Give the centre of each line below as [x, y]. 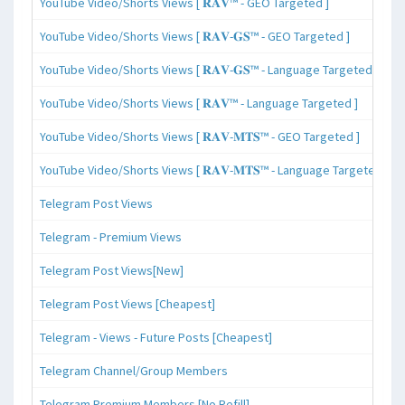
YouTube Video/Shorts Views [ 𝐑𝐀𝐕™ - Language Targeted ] [199, 103]
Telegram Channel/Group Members [134, 370]
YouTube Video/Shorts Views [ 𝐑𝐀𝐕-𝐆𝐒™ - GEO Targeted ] [195, 36]
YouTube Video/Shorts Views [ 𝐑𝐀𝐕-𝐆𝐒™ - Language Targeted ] [209, 69]
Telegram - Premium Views [111, 236]
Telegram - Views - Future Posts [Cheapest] [156, 337]
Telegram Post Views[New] [112, 270]
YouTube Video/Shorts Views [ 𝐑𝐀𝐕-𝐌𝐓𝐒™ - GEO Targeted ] [200, 136]
